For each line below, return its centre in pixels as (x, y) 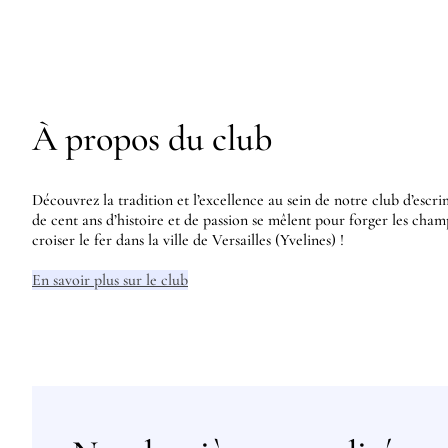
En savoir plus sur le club (110, 280)
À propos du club (152, 139)
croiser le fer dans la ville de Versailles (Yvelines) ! (188, 240)
